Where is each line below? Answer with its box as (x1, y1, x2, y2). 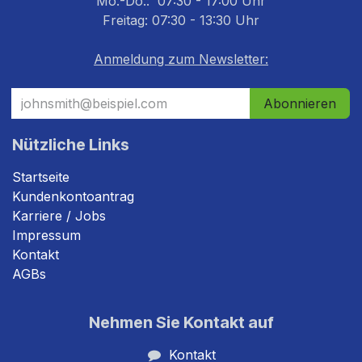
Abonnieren (263, 95, 336, 112)
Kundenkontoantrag (12, 188, 134, 205)
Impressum (12, 227, 81, 244)
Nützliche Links (12, 135, 129, 155)
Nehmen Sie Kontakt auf (88, 313, 274, 333)
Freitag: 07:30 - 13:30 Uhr (103, 12, 259, 29)
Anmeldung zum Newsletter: (94, 51, 268, 68)
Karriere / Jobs (12, 208, 106, 225)
